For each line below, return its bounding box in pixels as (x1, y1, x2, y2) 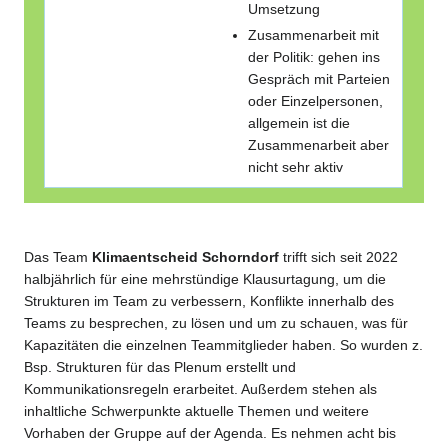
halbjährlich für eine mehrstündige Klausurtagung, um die (24, 270, 386, 287)
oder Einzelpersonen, (247, 93, 383, 110)
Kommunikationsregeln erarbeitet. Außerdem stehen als (24, 380, 377, 397)
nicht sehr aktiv (247, 159, 343, 176)
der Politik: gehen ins (247, 49, 380, 66)
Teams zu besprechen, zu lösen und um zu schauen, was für (24, 314, 408, 331)
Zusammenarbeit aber (247, 137, 389, 154)
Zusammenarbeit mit (247, 27, 379, 44)
